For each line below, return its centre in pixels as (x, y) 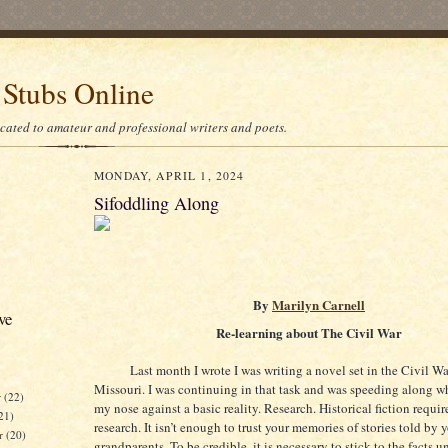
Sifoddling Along (156, 203)
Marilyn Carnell (318, 305)
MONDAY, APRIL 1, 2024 (169, 175)
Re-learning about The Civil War (309, 333)
